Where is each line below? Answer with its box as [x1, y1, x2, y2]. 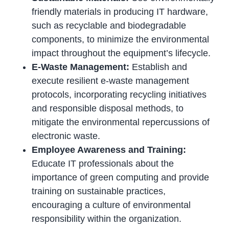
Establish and [129, 62, 188, 73]
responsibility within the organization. [32, 214, 182, 224]
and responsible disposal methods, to [32, 103, 184, 114]
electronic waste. [32, 131, 101, 142]
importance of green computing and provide [32, 172, 210, 183]
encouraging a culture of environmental [32, 200, 191, 211]
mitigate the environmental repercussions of [32, 117, 210, 128]
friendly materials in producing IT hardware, [32, 7, 209, 17]
